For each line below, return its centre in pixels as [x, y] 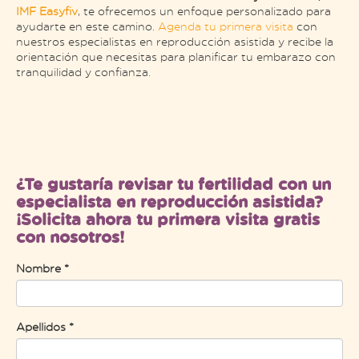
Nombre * [42, 268]
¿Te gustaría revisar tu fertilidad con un [173, 183]
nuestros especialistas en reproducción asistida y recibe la [175, 41]
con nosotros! [70, 236]
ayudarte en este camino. [87, 26]
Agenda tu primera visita [226, 26]
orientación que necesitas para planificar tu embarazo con [176, 56]
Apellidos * [45, 326]
